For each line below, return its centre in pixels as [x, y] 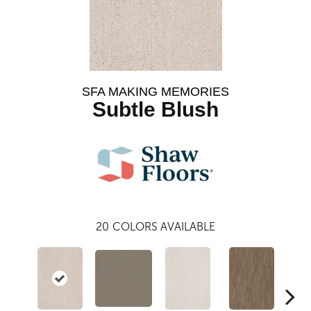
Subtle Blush [155, 109]
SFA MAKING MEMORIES [155, 92]
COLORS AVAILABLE [164, 227]
